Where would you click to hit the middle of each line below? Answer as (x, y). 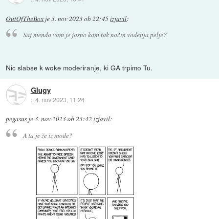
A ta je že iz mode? (47, 135)
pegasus (17, 119)
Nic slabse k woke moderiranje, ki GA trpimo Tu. (79, 68)
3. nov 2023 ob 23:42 (64, 119)
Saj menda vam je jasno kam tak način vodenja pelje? (95, 35)
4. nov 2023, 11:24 (60, 99)
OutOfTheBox (25, 18)
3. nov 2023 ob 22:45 (80, 18)
